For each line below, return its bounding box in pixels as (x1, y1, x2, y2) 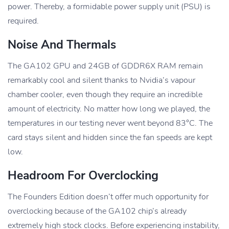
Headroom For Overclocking (8, 167, 158, 184)
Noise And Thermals (8, 36, 116, 53)
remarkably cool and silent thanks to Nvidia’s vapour (8, 74, 195, 86)
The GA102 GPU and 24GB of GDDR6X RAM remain (8, 60, 203, 72)
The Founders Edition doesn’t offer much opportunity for (8, 191, 209, 202)
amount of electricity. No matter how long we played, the (8, 103, 210, 114)
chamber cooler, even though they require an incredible (8, 88, 202, 100)
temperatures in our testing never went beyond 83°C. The (8, 117, 213, 129)
